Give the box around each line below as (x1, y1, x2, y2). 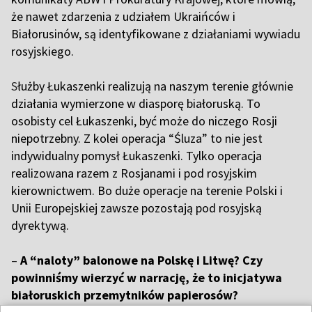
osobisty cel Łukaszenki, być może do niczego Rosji (11, 113, 277, 130)
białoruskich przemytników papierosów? (11, 287, 238, 304)
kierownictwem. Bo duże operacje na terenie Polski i (11, 182, 283, 199)
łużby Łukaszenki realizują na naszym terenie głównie (17, 78, 293, 95)
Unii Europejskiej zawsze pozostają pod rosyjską (11, 200, 262, 217)
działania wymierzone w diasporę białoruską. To (11, 95, 260, 112)
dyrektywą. (11, 217, 72, 234)
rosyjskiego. (11, 43, 77, 60)
